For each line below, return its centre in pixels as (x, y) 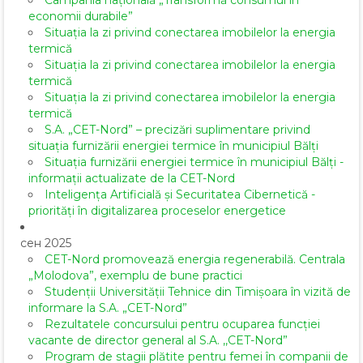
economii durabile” (81, 17)
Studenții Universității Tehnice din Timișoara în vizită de (198, 292)
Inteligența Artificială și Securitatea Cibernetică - (180, 195)
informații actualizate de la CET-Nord (132, 179)
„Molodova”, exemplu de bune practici (135, 276)
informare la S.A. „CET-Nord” (108, 308)
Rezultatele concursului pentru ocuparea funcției (182, 325)
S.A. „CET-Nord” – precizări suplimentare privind (177, 130)
